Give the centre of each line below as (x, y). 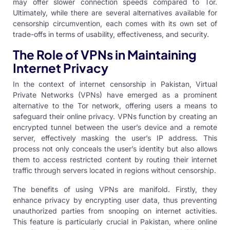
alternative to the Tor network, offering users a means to (115, 106)
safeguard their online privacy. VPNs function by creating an (115, 117)
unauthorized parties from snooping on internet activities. (115, 211)
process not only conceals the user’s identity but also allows (115, 149)
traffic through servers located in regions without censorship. (114, 170)
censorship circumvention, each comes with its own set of (115, 24)
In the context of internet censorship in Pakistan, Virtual (115, 84)
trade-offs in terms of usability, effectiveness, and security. (111, 34)
